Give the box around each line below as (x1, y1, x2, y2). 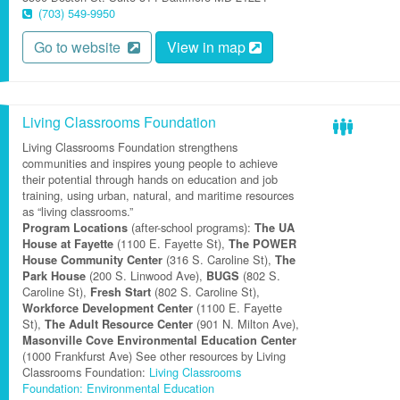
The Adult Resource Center (45, 316, 193, 332)
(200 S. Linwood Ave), (86, 267, 206, 284)
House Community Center (22, 252, 162, 268)
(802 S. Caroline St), (151, 283, 260, 300)
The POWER (229, 236, 296, 252)
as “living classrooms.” (22, 203, 133, 220)
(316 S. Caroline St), (162, 251, 275, 268)
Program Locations (22, 220, 128, 236)
